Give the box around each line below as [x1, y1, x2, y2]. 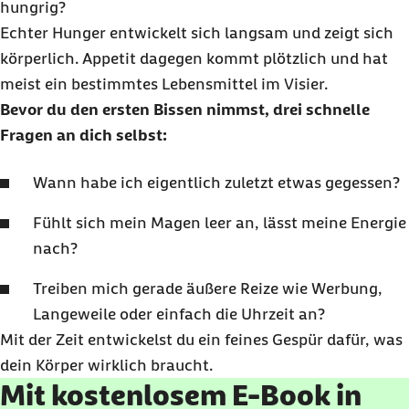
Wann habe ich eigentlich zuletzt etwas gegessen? [33, 173, 400, 192]
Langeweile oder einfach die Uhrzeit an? [33, 305, 325, 323]
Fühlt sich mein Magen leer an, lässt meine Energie [33, 214, 406, 232]
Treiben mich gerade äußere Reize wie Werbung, [33, 279, 383, 298]
